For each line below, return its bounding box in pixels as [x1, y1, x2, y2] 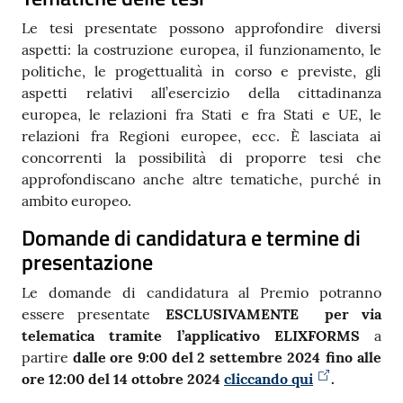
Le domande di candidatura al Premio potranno [22, 282, 381, 301]
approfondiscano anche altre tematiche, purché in [22, 169, 381, 188]
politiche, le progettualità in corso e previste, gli [22, 61, 381, 80]
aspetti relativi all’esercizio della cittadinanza [22, 83, 381, 102]
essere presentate [22, 304, 166, 323]
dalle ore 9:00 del [72, 347, 193, 366]
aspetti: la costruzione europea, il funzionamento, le [22, 40, 381, 58]
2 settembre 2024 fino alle [197, 347, 382, 366]
